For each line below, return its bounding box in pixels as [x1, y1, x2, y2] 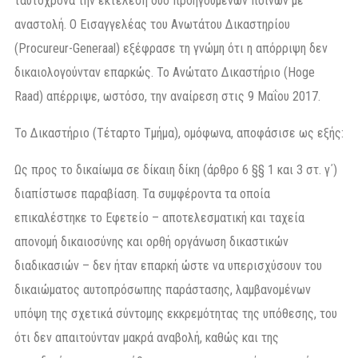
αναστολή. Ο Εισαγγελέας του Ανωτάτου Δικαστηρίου [14, 17, 290, 33]
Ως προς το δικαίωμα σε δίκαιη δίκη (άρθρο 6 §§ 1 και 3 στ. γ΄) [14, 162, 337, 178]
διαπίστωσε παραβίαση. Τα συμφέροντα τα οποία [14, 186, 270, 202]
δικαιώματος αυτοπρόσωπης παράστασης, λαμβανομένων [14, 282, 311, 298]
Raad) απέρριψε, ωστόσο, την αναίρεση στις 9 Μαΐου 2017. [14, 89, 320, 105]
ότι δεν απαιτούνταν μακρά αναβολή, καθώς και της [14, 330, 279, 346]
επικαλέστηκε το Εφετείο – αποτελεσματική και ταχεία [14, 210, 304, 226]
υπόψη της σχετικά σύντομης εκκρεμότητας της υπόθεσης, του [14, 306, 337, 322]
